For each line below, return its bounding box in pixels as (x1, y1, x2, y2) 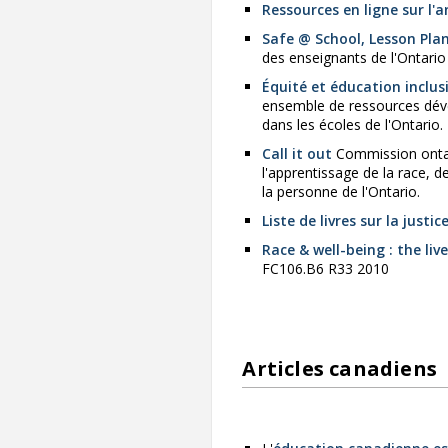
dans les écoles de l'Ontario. (262, 115, 444, 135)
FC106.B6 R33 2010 (262, 259, 390, 279)
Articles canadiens (242, 355, 437, 383)
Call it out (262, 144, 333, 164)
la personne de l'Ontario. (262, 182, 421, 202)
